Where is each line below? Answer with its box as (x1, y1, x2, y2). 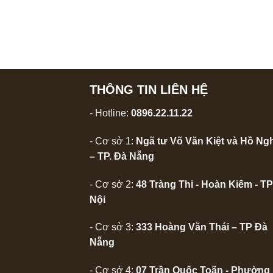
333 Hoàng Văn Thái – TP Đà (136, 222, 268, 233)
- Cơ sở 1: (90, 135, 136, 146)
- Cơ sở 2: (90, 179, 136, 190)
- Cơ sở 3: (90, 222, 136, 233)
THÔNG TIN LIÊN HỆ (90, 82, 208, 96)
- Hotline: (90, 107, 131, 118)
